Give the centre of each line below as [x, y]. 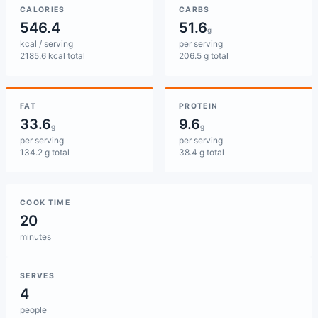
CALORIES [43, 10]
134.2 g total [45, 152]
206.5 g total [204, 56]
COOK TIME [45, 203]
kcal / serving [46, 44]
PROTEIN [199, 106]
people [33, 310]
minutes [35, 237]
